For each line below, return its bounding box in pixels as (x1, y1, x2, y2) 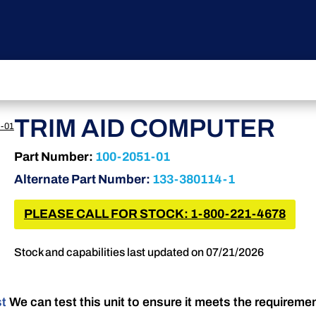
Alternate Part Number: (13, 173, 152, 187)
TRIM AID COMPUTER (13, 114, 275, 143)
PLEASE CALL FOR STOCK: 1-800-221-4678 (23, 207, 286, 221)
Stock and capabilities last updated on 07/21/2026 (13, 246, 264, 259)
